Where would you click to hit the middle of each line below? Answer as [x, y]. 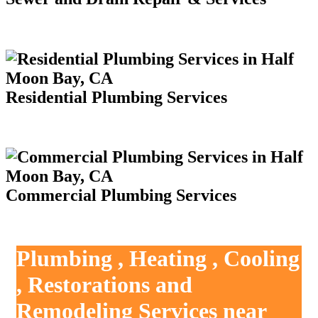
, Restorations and [104, 284]
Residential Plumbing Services [116, 97]
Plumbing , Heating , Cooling [158, 258]
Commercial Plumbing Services [121, 196]
